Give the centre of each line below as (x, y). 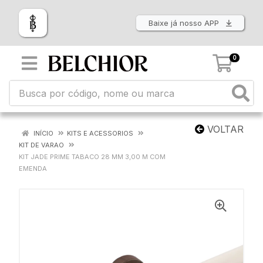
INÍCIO (43, 133)
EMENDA (33, 168)
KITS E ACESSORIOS (100, 133)
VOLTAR (224, 129)
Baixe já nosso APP (185, 23)
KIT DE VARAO (41, 145)
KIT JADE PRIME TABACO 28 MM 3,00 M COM (92, 157)
